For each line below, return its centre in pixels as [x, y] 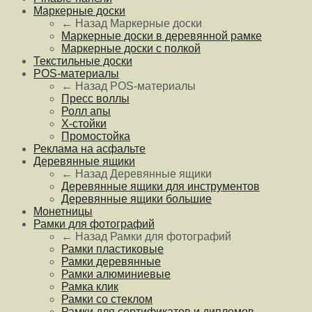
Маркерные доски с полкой [131, 48]
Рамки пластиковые [112, 249]
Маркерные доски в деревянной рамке [162, 36]
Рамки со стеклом [107, 299]
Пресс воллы [95, 98]
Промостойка [96, 136]
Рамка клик [90, 286]
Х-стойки [84, 123]
